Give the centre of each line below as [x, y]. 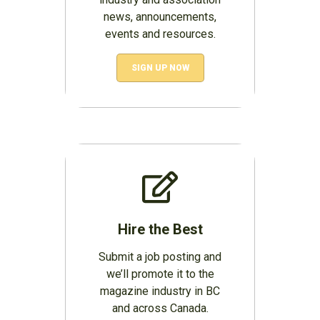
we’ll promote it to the [160, 274]
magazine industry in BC [160, 291]
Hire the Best [160, 230]
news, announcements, [160, 17]
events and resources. [160, 34]
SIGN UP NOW [160, 68]
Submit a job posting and [160, 257]
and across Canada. [160, 309]
